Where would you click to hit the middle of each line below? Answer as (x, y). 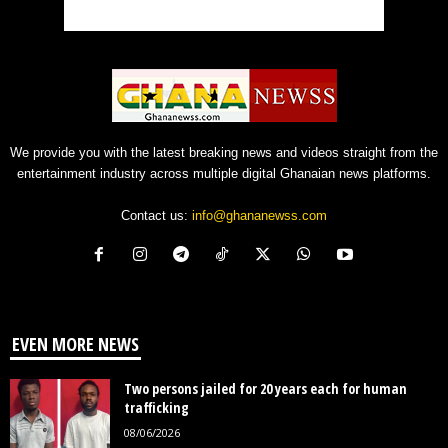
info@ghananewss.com (259, 215)
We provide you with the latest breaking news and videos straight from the (224, 152)
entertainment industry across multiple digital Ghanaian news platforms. (224, 173)
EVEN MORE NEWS (75, 343)
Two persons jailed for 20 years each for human (265, 388)
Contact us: (156, 215)
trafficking (158, 407)
